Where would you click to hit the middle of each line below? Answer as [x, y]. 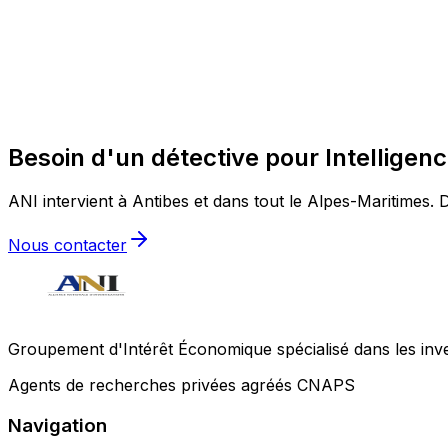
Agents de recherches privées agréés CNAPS [181, 385]
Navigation [57, 426]
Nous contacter [67, 245]
